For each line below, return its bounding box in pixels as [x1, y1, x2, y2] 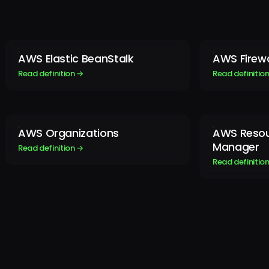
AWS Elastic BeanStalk [18, 51, 134, 67]
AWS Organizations [18, 125, 119, 141]
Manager [213, 139, 259, 155]
